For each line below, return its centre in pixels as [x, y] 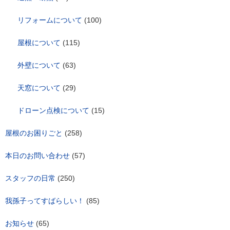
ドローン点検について [53, 110]
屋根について [39, 42]
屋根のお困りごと [34, 133]
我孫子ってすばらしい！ [45, 200]
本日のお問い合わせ [37, 155]
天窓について [39, 88]
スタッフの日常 [30, 178]
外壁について [39, 65]
